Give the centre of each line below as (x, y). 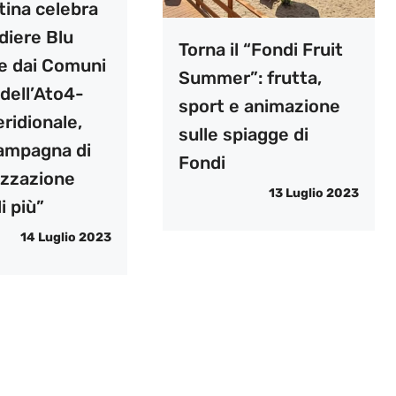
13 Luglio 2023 (313, 193)
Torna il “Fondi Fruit (260, 49)
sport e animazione (259, 106)
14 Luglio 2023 (65, 237)
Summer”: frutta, (250, 77)
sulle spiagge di (243, 134)
